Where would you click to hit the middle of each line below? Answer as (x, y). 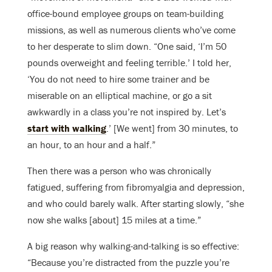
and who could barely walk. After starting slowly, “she (136, 204)
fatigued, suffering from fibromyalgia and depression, (136, 187)
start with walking (67, 128)
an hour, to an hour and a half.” (91, 145)
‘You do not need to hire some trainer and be (118, 79)
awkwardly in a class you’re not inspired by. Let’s (127, 112)
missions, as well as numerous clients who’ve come (131, 30)
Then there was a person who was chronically (119, 171)
